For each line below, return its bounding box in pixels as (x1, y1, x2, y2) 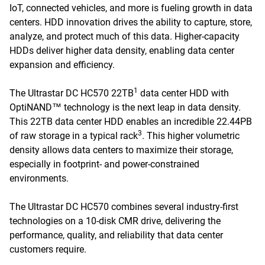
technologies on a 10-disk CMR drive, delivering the (9, 215, 221, 227)
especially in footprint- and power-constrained (9, 159, 199, 170)
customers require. (9, 244, 86, 255)
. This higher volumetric (142, 130, 240, 141)
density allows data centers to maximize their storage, (9, 144, 233, 156)
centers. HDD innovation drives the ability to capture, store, (9, 17, 252, 28)
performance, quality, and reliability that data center (9, 230, 223, 241)
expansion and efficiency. (9, 59, 115, 70)
